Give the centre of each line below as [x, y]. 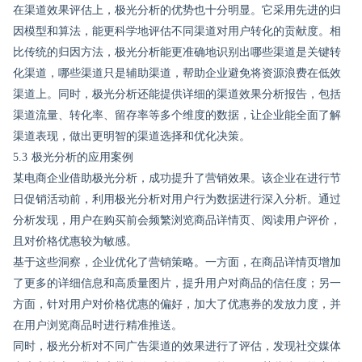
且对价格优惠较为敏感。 [75, 241]
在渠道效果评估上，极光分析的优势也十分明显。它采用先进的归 [177, 10]
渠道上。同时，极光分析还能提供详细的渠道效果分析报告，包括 [177, 94]
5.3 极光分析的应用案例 [73, 157]
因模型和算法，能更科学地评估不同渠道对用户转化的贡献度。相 [177, 31]
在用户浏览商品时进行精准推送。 [98, 325]
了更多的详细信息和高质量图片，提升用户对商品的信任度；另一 [177, 283]
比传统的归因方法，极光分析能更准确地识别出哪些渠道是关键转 [177, 52]
